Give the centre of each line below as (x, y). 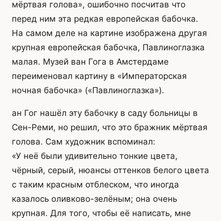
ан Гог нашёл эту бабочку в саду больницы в (105, 113)
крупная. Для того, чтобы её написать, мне (101, 213)
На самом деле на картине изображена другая (110, 33)
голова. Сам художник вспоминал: (84, 141)
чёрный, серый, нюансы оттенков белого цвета (110, 170)
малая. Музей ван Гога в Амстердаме (90, 61)
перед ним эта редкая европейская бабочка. (105, 18)
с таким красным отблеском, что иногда (95, 184)
